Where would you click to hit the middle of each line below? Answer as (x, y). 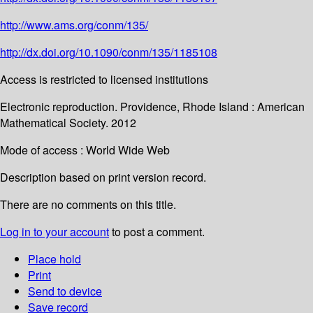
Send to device (65, 291)
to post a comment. (157, 232)
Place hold (54, 259)
